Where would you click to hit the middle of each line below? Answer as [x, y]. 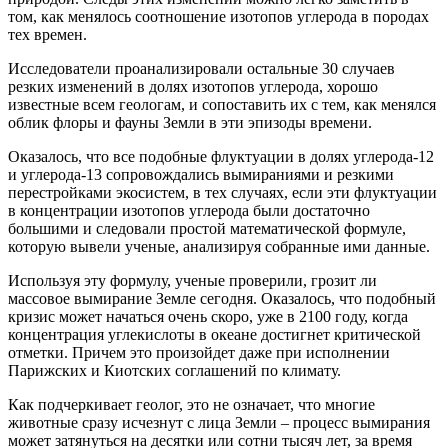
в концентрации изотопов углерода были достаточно [189, 210]
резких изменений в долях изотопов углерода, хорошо [193, 86]
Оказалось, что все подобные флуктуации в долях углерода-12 [221, 156]
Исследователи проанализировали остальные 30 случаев [201, 68]
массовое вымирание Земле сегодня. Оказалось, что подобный [222, 298]
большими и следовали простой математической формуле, [207, 228]
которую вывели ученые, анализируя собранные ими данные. [219, 246]
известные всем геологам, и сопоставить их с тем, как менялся [222, 104]
